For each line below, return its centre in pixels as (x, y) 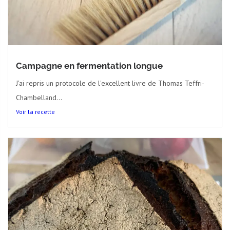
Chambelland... (39, 97)
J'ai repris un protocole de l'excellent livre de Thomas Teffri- (110, 83)
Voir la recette (35, 111)
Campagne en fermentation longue (89, 65)
